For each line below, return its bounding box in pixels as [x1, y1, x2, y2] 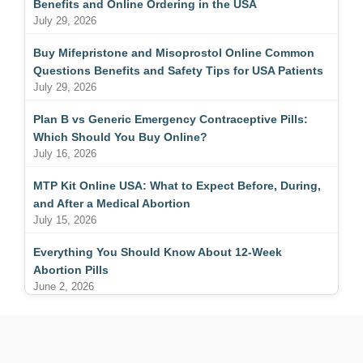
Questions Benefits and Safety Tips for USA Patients [33, 63, 323, 77]
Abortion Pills [33, 263, 109, 276]
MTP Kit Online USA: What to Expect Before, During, [33, 178, 321, 192]
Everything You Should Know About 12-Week [33, 245, 282, 258]
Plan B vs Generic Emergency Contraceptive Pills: [33, 112, 308, 126]
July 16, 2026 [33, 147, 96, 160]
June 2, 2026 [33, 280, 94, 293]
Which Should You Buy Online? [33, 130, 207, 143]
